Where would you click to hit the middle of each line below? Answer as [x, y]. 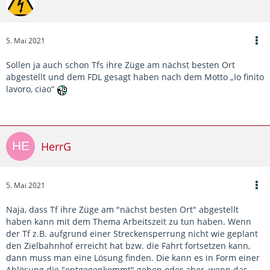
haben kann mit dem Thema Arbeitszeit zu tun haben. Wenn [129, 222]
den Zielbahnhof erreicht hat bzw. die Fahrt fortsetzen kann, [128, 246]
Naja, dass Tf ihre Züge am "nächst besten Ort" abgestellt [122, 210]
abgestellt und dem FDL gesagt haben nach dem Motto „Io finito [135, 77]
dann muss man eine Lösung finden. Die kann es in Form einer [133, 258]
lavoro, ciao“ [31, 89]
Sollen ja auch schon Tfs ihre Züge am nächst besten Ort [121, 65]
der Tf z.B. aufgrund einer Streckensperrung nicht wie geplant [132, 234]
